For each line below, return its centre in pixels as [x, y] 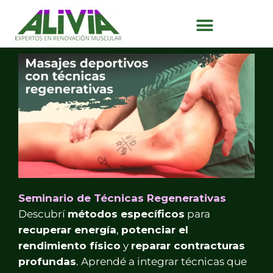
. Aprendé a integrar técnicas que [161, 261]
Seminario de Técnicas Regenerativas [122, 198]
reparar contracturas [188, 245]
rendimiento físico [69, 245]
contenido [159, 39]
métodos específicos [126, 214]
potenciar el [155, 229]
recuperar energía [67, 229]
